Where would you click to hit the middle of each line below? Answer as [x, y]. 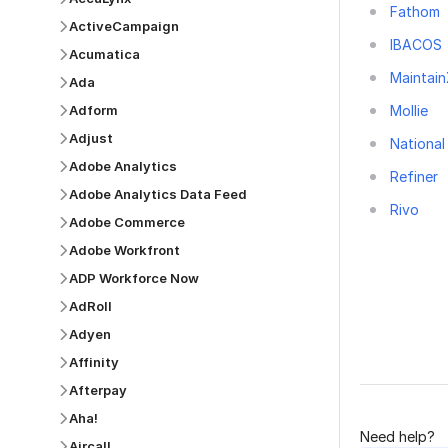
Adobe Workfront [124, 250]
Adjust [91, 138]
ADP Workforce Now [134, 278]
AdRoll [90, 306]
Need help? [397, 437]
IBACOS [416, 44]
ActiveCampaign [124, 26]
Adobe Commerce [127, 222]
